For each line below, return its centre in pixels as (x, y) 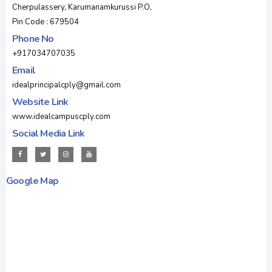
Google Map (32, 181)
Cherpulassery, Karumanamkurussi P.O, (82, 8)
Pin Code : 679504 (46, 22)
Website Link (40, 102)
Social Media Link (49, 134)
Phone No (33, 39)
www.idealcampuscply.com (61, 117)
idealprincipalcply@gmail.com (66, 85)
